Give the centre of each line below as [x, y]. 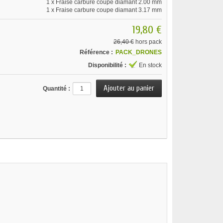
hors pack [148, 42]
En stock [150, 65]
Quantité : [56, 89]
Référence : [96, 52]
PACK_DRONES [138, 52]
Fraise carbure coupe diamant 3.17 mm [109, 10]
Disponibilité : [107, 65]
